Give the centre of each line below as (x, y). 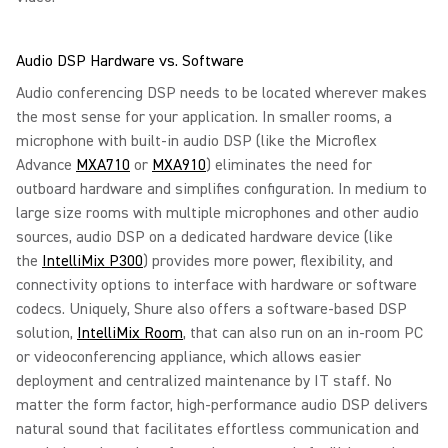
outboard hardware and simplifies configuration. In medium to (221, 189)
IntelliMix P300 (92, 261)
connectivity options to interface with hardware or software (216, 285)
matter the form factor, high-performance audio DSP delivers (222, 405)
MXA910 (179, 165)
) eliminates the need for (289, 165)
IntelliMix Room (130, 333)
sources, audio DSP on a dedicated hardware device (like (204, 237)
